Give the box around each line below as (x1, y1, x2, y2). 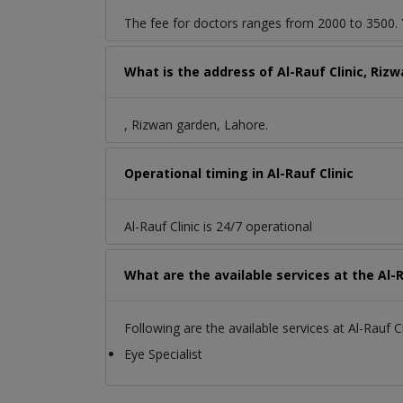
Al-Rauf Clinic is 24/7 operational (124, 218, 312, 236)
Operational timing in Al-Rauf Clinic (124, 165, 354, 183)
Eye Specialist (124, 345, 202, 363)
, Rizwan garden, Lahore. (124, 116, 268, 134)
